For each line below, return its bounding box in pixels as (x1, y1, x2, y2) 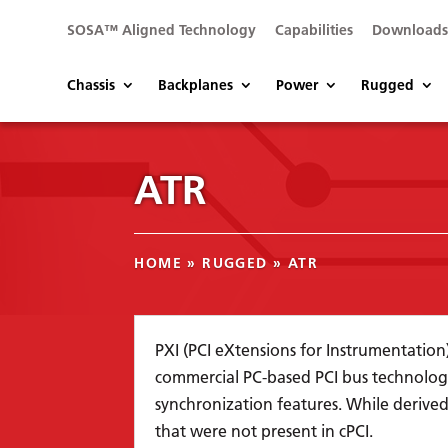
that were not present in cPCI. (155, 419, 374, 441)
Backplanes (158, 76, 234, 94)
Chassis (67, 76, 116, 94)
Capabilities (275, 21, 354, 39)
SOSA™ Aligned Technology (67, 21, 257, 39)
